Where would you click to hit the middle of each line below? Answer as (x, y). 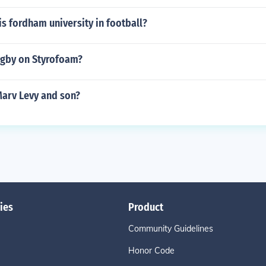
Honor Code (151, 251)
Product (146, 207)
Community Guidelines (171, 229)
